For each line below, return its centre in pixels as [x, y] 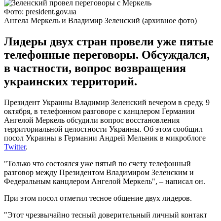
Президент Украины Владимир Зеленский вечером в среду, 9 [107, 102]
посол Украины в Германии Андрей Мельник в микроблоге [105, 138]
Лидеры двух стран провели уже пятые [109, 41]
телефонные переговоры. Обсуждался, [107, 55]
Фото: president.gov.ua [40, 11]
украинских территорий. [71, 81]
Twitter [15, 147]
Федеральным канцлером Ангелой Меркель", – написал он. [105, 181]
